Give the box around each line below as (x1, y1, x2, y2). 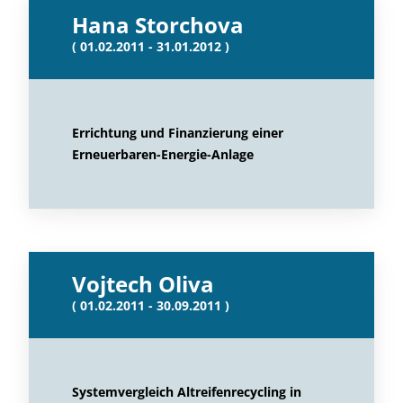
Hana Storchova (72, 10, 244, 40)
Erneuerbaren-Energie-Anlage (72, 146, 254, 163)
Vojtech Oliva (72, 269, 214, 299)
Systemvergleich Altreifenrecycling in (72, 383, 301, 400)
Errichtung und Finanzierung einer (72, 124, 283, 141)
